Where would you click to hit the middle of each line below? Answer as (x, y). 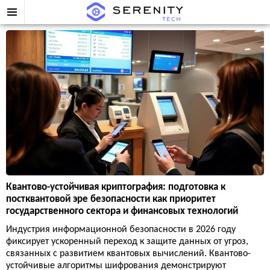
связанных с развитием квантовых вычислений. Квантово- (128, 253)
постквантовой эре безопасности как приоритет (111, 199)
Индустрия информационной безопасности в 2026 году (121, 229)
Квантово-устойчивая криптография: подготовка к (116, 187)
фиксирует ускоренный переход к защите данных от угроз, (127, 241)
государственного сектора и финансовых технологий (122, 211)
